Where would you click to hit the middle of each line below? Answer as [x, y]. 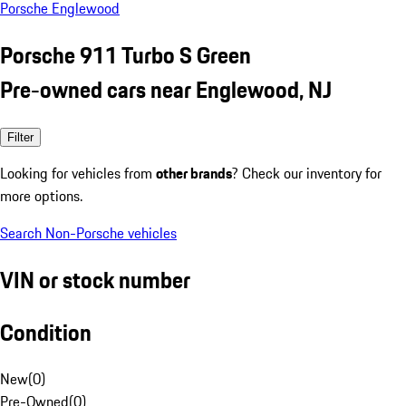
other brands [194, 173]
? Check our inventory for [307, 173]
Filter [20, 137]
